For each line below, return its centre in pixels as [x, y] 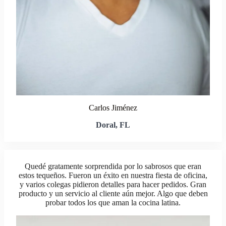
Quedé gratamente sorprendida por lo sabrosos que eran [113, 166]
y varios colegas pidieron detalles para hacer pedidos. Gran [113, 184]
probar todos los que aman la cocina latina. [113, 203]
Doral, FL [113, 125]
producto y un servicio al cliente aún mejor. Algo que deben [113, 193]
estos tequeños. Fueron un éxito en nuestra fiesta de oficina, [113, 175]
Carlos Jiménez [113, 108]
